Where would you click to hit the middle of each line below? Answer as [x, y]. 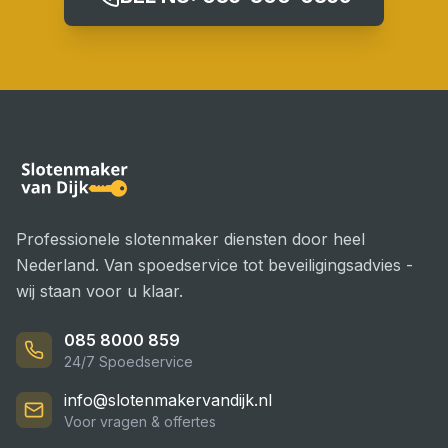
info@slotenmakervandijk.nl [168, 400]
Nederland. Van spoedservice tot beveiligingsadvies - [214, 265]
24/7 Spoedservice [128, 361]
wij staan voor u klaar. [99, 291]
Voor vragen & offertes [140, 421]
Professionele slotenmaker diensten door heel [190, 239]
